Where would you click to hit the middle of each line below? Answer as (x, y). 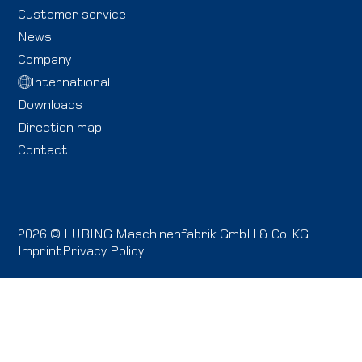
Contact (43, 150)
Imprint (40, 251)
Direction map (60, 127)
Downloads (51, 105)
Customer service (72, 14)
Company (45, 59)
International (70, 82)
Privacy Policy (103, 251)
